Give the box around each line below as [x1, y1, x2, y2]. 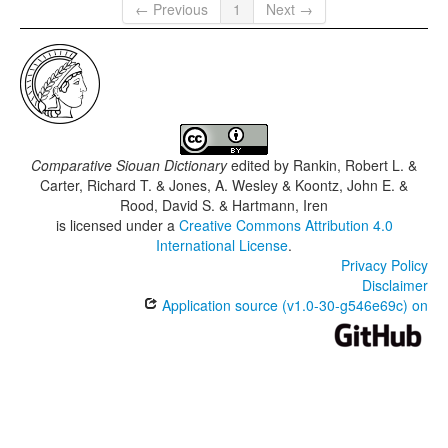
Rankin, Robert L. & [293, 155, 417, 176]
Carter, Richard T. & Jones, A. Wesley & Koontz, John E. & [40, 175, 408, 196]
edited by [227, 155, 293, 176]
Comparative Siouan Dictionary [31, 155, 227, 176]
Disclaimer [362, 275, 428, 296]
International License [156, 235, 288, 256]
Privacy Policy [341, 255, 428, 276]
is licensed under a [55, 215, 179, 236]
